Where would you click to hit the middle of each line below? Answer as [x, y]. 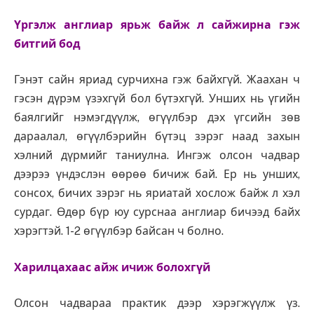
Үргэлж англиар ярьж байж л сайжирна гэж [157, 25]
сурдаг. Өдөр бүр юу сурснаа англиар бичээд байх [157, 212]
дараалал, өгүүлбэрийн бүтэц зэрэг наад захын [157, 137]
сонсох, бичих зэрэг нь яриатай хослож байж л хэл [157, 193]
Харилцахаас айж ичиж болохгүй [112, 267]
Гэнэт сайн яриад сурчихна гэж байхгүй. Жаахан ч [157, 80]
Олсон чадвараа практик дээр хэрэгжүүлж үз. [157, 303]
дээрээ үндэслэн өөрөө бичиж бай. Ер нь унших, [157, 175]
